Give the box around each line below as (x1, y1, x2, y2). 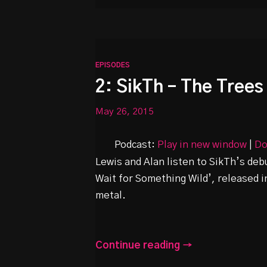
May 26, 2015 (95, 107, 154, 116)
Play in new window (157, 139, 247, 150)
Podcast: (114, 139, 157, 150)
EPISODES (95, 61, 130, 69)
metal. (95, 190, 126, 200)
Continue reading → (95, 241, 193, 251)
